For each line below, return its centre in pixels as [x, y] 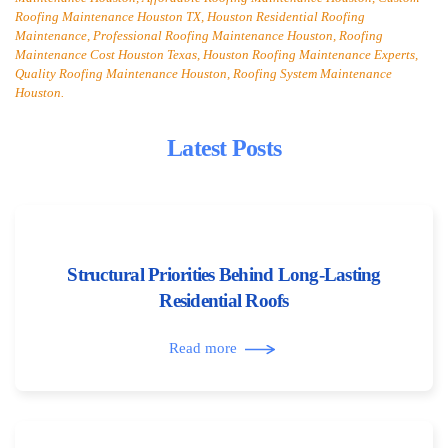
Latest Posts [224, 148]
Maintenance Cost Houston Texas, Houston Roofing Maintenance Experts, [216, 54]
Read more [202, 348]
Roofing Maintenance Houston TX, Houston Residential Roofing [190, 16]
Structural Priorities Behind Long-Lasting [224, 274]
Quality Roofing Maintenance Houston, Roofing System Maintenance [203, 73]
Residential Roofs [224, 300]
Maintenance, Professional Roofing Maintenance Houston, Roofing [199, 35]
